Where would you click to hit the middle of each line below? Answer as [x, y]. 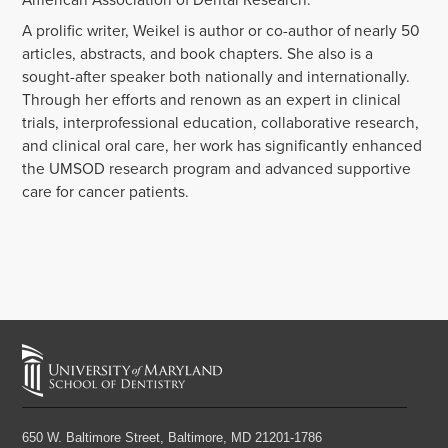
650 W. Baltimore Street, [93, 437]
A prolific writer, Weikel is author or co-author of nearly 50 [221, 30]
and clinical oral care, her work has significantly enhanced [222, 145]
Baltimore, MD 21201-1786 [245, 437]
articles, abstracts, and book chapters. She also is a [198, 53]
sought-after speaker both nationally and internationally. [216, 76]
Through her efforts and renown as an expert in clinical [212, 99]
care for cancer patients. [106, 191]
